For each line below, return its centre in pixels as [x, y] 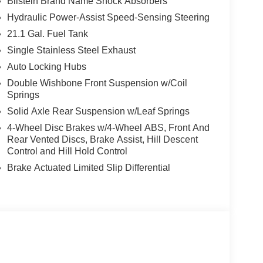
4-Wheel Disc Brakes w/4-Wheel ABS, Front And [108, 127]
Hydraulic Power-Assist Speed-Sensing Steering [108, 17]
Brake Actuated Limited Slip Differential [88, 167]
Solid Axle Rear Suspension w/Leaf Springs [98, 111]
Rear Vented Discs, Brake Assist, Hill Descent [102, 139]
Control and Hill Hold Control [67, 151]
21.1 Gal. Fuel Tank [47, 33]
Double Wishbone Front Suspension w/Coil [97, 83]
